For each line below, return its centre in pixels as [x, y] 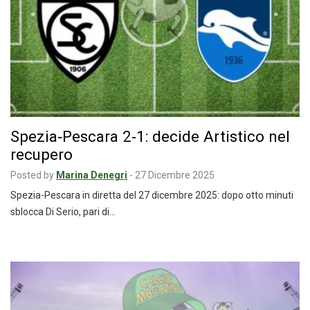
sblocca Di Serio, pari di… [63, 212]
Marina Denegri [92, 175]
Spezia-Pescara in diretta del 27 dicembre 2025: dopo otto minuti [152, 195]
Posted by [32, 175]
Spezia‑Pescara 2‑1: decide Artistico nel [150, 137]
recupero [42, 155]
